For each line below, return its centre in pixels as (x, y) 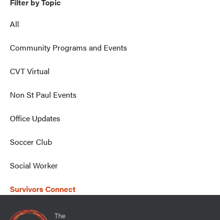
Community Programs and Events (69, 47)
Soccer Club (31, 142)
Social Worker (34, 165)
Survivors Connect (43, 189)
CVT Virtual (30, 71)
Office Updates (35, 118)
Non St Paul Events (43, 95)
